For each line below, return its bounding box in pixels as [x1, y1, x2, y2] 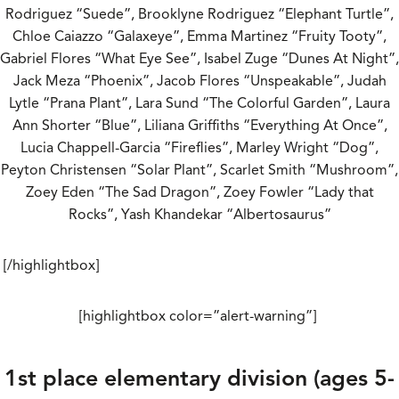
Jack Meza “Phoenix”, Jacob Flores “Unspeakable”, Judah [12, 72, 387, 91]
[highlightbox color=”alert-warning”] [79, 307, 320, 326]
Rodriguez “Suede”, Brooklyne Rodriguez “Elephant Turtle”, [5, 5, 394, 24]
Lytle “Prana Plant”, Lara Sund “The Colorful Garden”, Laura [9, 94, 390, 113]
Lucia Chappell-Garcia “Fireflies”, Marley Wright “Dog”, [20, 139, 379, 158]
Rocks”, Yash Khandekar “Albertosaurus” [68, 206, 331, 224]
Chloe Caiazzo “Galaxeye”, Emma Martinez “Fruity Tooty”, [12, 28, 387, 46]
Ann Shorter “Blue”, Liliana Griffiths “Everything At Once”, [12, 117, 387, 135]
